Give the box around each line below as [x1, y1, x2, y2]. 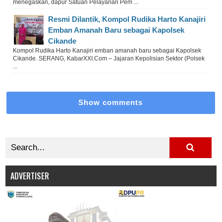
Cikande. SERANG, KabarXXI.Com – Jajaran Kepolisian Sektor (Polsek [13, 55, 205, 62]
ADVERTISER [10, 169, 50, 182]
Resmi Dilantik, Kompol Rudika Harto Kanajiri [48, 14, 206, 23]
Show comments [78, 98, 143, 107]
